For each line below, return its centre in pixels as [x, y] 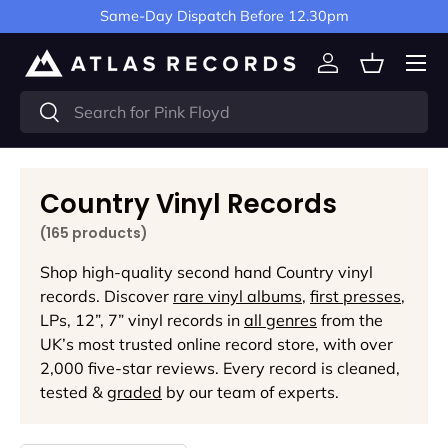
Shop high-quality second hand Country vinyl [206, 272]
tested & [73, 392]
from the [350, 320]
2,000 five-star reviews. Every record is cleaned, [220, 368]
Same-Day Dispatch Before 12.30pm [224, 16]
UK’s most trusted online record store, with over [216, 344]
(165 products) [94, 233]
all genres [280, 320]
